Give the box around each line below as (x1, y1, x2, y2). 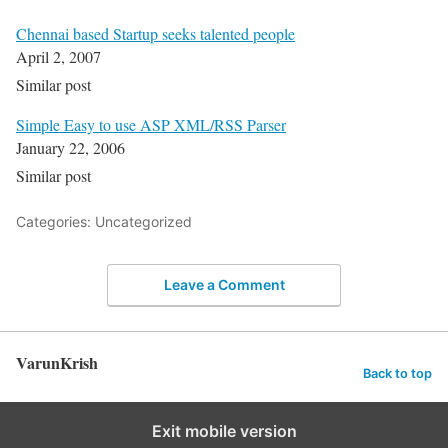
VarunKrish (16, 350, 98, 374)
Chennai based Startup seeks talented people (16, 23, 295, 45)
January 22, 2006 (16, 137, 125, 159)
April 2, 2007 (16, 46, 101, 68)
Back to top (363, 365, 432, 381)
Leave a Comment (163, 275, 285, 293)
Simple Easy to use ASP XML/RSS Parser (16, 114, 286, 136)
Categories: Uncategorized (16, 213, 192, 231)
